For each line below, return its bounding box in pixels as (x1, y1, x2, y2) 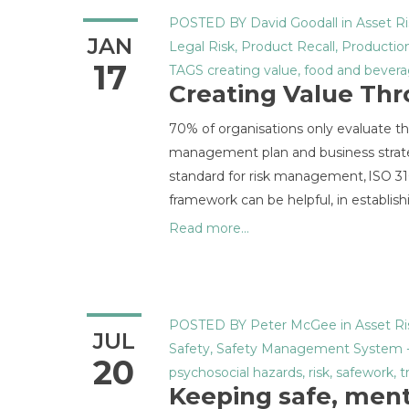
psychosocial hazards (169, 364, 302, 381)
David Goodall (250, 15, 338, 31)
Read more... (169, 220, 249, 236)
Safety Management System (216, 341, 403, 357)
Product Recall (241, 38, 335, 55)
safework (336, 364, 393, 381)
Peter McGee (250, 317, 337, 333)
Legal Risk (169, 38, 235, 55)
